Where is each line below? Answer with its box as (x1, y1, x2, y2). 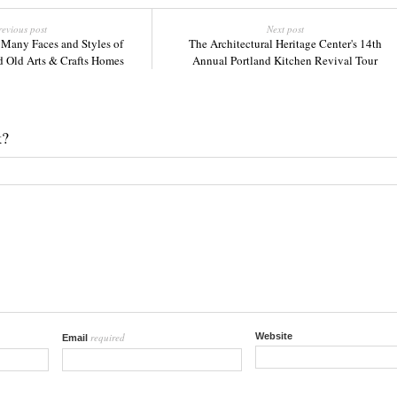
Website (254, 331, 292, 341)
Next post (266, 22, 304, 35)
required (90, 331, 125, 344)
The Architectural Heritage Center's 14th (188, 35, 382, 51)
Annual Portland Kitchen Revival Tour (192, 52, 378, 68)
